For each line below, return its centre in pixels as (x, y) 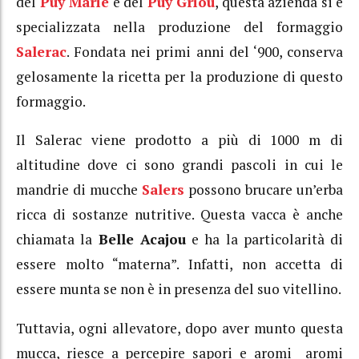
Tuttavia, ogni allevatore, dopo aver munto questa (179, 328)
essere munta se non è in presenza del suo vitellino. (179, 289)
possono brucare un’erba (264, 190)
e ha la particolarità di (264, 240)
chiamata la (57, 240)
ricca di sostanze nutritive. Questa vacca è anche (179, 215)
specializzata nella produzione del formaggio (179, 26)
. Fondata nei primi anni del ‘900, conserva (205, 51)
